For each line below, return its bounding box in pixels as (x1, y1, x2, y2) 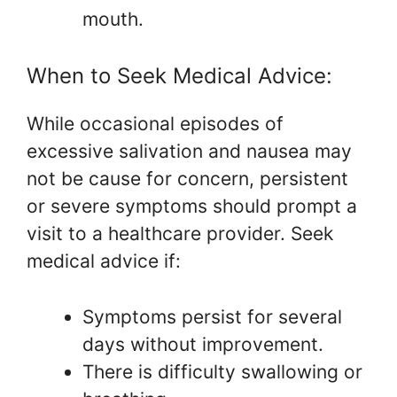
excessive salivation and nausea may (27, 140, 352, 162)
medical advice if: (27, 250, 181, 272)
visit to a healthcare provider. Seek (27, 222, 333, 245)
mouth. (82, 7, 144, 30)
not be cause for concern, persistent (27, 167, 348, 190)
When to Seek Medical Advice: (27, 63, 332, 89)
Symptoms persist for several (82, 305, 342, 328)
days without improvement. (82, 332, 323, 355)
